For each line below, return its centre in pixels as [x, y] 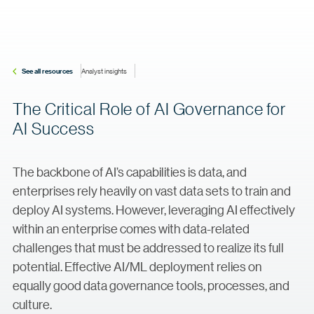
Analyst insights [104, 70]
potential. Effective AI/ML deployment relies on [137, 266]
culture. [32, 304]
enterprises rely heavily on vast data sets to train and [152, 191]
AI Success [54, 129]
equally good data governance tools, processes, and [151, 285]
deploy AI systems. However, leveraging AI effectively [154, 210]
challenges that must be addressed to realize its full [148, 247]
